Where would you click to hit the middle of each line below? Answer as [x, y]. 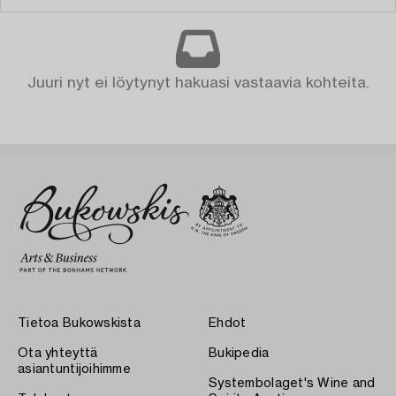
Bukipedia [239, 353]
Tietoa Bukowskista [80, 323]
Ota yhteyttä [58, 353]
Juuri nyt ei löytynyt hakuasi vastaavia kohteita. [198, 82]
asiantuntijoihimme [75, 369]
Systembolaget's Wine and [292, 383]
